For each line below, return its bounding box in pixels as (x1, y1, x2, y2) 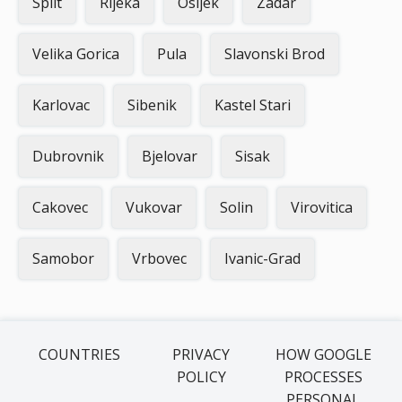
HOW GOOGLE (275, 345, 371, 364)
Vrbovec (132, 249, 187, 268)
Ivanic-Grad (224, 249, 301, 268)
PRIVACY (172, 345, 230, 364)
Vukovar (126, 197, 182, 217)
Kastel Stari (214, 95, 291, 115)
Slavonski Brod (224, 44, 325, 64)
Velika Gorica (32, 44, 119, 64)
